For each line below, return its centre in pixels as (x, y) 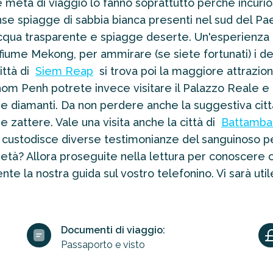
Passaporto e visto (103, 245)
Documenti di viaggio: (113, 230)
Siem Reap (64, 71)
